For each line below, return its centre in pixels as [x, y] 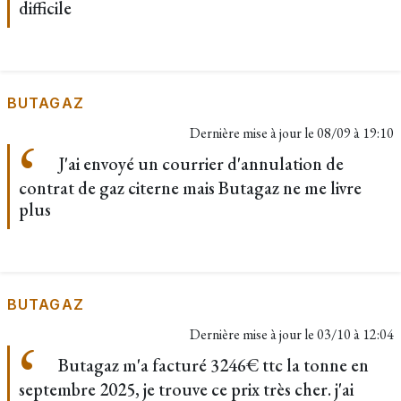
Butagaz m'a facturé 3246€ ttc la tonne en [212, 365]
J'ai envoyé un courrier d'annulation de [199, 164]
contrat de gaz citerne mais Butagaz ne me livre [190, 188]
